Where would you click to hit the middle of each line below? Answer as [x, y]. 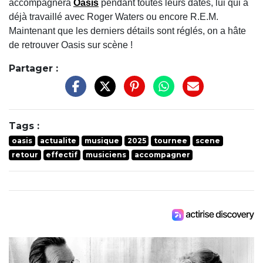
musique [102, 140]
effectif [62, 154]
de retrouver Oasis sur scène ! [71, 45]
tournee [171, 140]
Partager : [33, 69]
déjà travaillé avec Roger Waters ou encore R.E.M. [114, 17]
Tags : [24, 126]
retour [25, 154]
